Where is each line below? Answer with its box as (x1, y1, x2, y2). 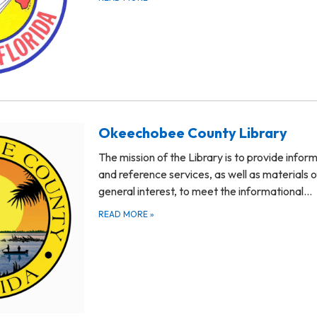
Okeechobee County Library (98, 124, 287, 142)
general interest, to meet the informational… (98, 184, 312, 199)
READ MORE (98, 209, 150, 220)
